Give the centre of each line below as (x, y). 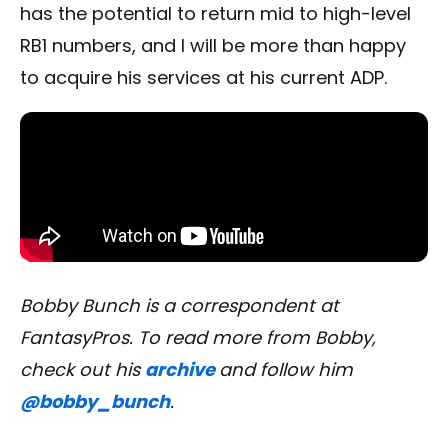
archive (180, 370)
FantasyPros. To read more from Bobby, (198, 338)
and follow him (286, 370)
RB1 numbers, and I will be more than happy (213, 46)
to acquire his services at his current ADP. (203, 78)
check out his (82, 370)
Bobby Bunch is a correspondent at (179, 306)
